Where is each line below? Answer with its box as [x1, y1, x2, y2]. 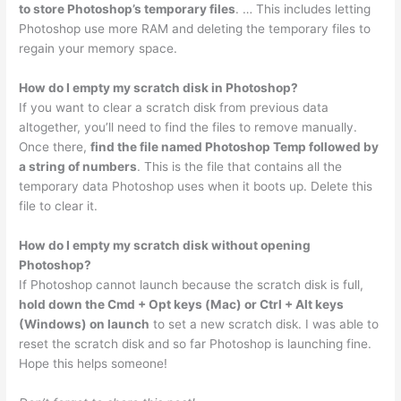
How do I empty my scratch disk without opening [19, 237, 311, 252]
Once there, [19, 139, 91, 154]
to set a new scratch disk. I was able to [149, 316, 380, 331]
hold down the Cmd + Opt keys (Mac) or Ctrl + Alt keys [19, 296, 345, 311]
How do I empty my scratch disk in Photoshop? [19, 80, 299, 95]
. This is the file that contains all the [137, 158, 343, 174]
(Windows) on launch [19, 316, 150, 331]
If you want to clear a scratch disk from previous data [19, 99, 329, 115]
